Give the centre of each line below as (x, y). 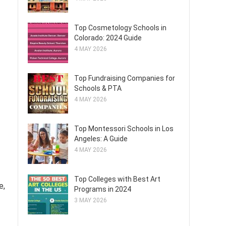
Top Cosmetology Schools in (120, 28)
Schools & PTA (98, 88)
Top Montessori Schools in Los (124, 129)
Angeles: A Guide (101, 139)
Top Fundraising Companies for (125, 78)
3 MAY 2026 (91, 200)
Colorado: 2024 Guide (108, 38)
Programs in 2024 (103, 189)
